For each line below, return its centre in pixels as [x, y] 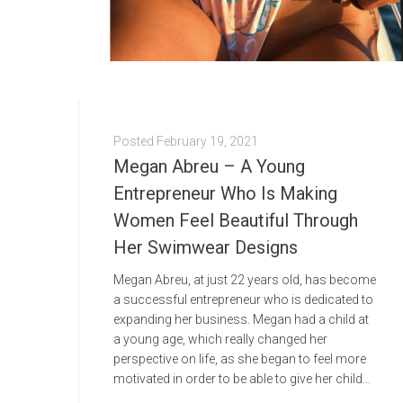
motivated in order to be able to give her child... [242, 378]
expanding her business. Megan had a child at [241, 319]
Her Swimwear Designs [206, 247]
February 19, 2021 [207, 141]
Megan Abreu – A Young [209, 166]
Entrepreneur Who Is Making [225, 193]
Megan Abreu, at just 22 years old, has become [245, 279]
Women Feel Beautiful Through [236, 220]
